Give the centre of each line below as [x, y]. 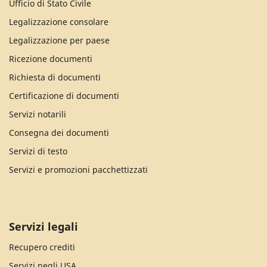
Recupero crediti [42, 247]
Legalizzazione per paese [59, 40]
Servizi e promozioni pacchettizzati [78, 169]
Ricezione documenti [51, 58]
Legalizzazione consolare [59, 21]
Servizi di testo [38, 151]
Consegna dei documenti [59, 132]
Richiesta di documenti [55, 77]
